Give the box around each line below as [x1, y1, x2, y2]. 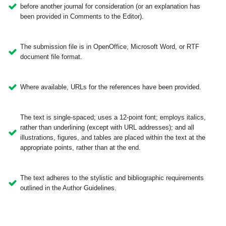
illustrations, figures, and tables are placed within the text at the [20, 134, 205, 141]
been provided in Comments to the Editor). [20, 13, 144, 20]
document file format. [20, 53, 82, 61]
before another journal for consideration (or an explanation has [20, 3, 200, 10]
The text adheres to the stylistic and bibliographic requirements [20, 174, 204, 182]
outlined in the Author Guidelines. [20, 184, 117, 192]
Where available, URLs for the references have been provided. [20, 83, 201, 91]
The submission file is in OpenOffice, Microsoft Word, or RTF [20, 43, 199, 50]
